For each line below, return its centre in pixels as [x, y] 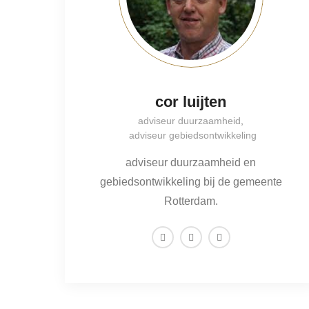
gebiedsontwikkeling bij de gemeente [191, 182]
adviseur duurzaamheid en [191, 162]
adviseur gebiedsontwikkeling [192, 135]
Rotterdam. [191, 201]
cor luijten [191, 102]
